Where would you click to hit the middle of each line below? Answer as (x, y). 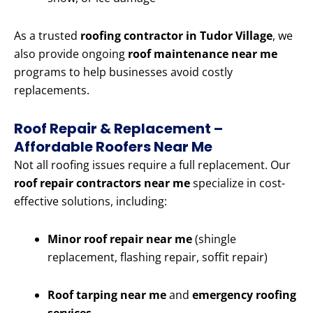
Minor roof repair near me (120, 239)
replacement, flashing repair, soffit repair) (158, 257)
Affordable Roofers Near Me (113, 147)
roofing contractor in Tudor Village (176, 36)
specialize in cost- (238, 183)
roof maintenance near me (203, 54)
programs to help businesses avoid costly (123, 72)
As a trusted (47, 36)
